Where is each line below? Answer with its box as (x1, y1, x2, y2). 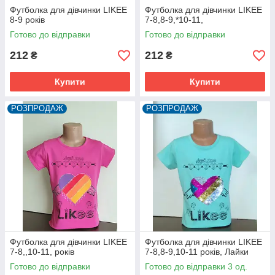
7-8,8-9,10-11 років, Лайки (145, 247, 249, 257)
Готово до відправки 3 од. (145, 261, 247, 272)
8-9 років (10, 15, 45, 25)
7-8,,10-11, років (10, 247, 74, 257)
